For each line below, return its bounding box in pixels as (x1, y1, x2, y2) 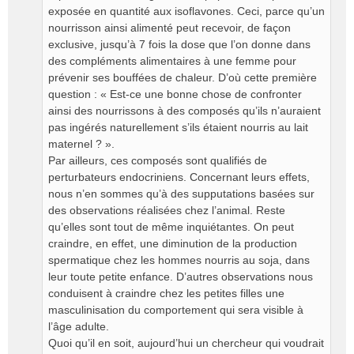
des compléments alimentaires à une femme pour (48, 55, 296, 67)
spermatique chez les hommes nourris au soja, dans (48, 254, 310, 266)
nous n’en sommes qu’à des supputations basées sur (48, 187, 314, 200)
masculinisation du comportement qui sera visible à (48, 303, 303, 316)
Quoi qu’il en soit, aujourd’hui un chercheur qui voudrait (48, 337, 324, 349)
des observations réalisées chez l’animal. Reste (48, 204, 285, 217)
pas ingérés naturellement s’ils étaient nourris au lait (48, 121, 308, 134)
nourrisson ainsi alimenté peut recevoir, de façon (48, 21, 291, 34)
